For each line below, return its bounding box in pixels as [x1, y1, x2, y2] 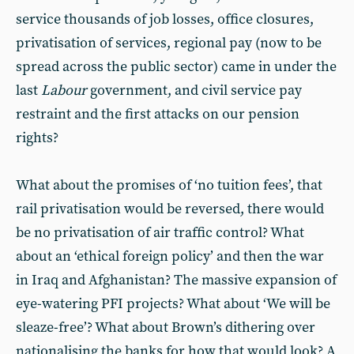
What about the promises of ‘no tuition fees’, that [16, 176, 322, 194]
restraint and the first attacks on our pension [16, 105, 299, 123]
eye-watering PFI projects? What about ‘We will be [16, 295, 330, 313]
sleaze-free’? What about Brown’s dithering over [16, 318, 315, 337]
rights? [16, 129, 58, 147]
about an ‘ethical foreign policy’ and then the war [16, 247, 324, 265]
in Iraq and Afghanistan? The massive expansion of [16, 271, 337, 289]
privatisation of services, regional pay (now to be [16, 34, 322, 52]
